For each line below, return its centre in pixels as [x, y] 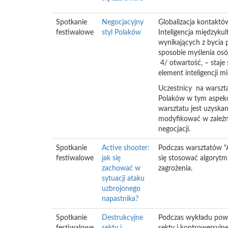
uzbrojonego [121, 189]
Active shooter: [126, 148]
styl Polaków [121, 33]
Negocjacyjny [123, 22]
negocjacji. [174, 129]
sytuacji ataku [123, 179]
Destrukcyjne [122, 218]
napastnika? [120, 199]
